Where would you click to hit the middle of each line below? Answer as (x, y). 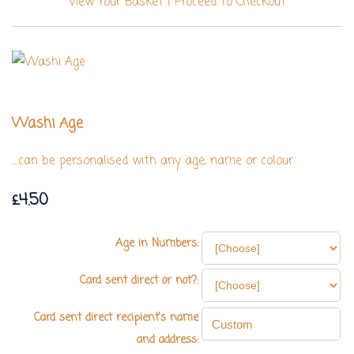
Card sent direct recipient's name (116, 318)
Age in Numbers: (157, 244)
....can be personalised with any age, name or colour (153, 162)
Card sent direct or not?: (139, 281)
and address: (168, 341)
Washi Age (47, 124)
